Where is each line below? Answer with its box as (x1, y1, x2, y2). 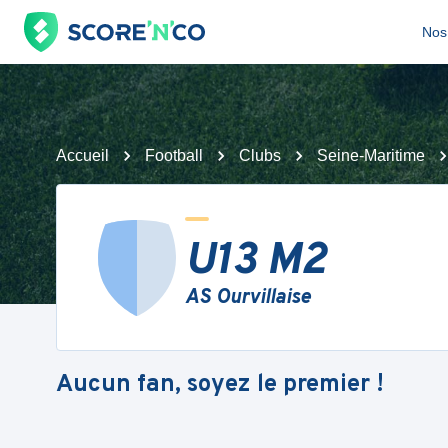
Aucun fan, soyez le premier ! (56, 369, 384, 400)
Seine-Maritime (317, 147, 425, 164)
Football (145, 147, 203, 164)
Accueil (56, 147, 109, 164)
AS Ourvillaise (185, 285, 311, 311)
